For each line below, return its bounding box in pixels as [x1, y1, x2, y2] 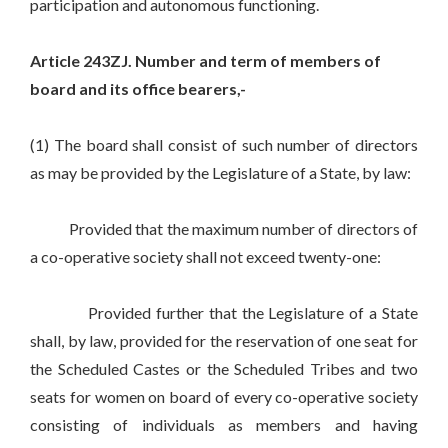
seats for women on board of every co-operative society [30, 387, 418, 407]
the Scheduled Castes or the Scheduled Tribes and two [30, 359, 418, 379]
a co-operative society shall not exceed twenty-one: [30, 247, 381, 267]
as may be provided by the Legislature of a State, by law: [30, 163, 411, 183]
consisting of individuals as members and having [30, 415, 418, 435]
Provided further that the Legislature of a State [30, 303, 418, 323]
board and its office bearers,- [30, 79, 246, 99]
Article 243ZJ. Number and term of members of [30, 51, 381, 71]
